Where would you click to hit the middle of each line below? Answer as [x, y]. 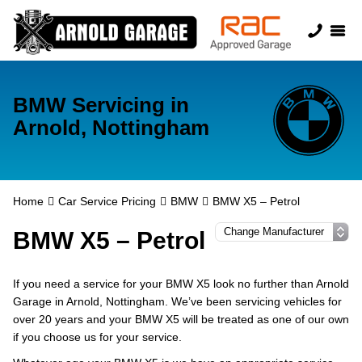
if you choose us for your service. [97, 337]
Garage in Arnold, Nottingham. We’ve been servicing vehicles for [177, 301]
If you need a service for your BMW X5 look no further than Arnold [181, 284]
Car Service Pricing [107, 201]
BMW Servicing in [101, 105]
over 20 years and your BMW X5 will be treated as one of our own [181, 319]
